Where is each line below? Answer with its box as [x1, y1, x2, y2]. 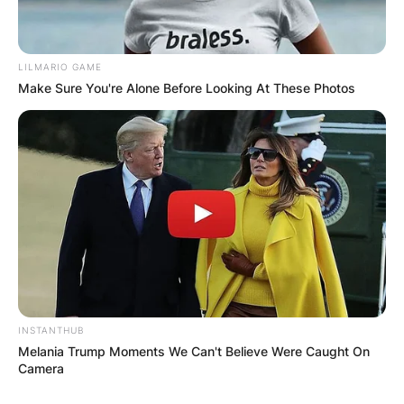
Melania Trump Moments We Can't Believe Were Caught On [18, 343, 370, 359]
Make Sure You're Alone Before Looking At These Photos [18, 79, 355, 96]
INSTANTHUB [18, 324, 84, 335]
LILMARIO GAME [18, 60, 102, 72]
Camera [18, 360, 64, 376]
